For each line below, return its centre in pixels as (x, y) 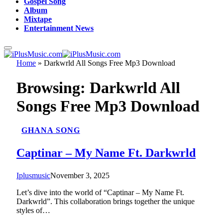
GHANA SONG (51, 130)
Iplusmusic (33, 175)
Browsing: (53, 87)
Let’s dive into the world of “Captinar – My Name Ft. (100, 192)
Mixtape (38, 19)
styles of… (33, 210)
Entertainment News (59, 28)
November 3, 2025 (80, 175)
